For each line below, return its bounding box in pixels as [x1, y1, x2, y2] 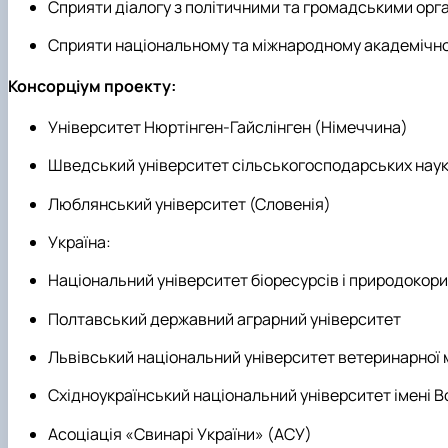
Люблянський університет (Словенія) [48, 192, 331, 215]
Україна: [48, 231, 111, 254]
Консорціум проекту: [8, 75, 176, 98]
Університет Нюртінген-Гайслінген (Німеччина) [48, 116, 408, 139]
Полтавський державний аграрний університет [48, 307, 401, 330]
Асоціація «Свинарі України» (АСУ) [48, 422, 312, 445]
